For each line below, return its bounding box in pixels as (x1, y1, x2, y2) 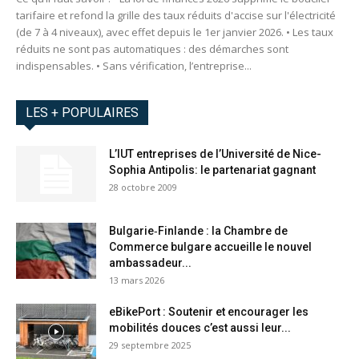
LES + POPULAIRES (26, 105, 139, 121)
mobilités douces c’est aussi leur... (109, 321, 291, 335)
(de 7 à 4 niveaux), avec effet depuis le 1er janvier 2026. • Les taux (16, 25, 333, 40)
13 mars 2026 (109, 274, 164, 287)
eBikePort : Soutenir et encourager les (109, 305, 309, 319)
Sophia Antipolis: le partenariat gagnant (109, 163, 316, 177)
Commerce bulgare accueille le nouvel (109, 240, 312, 254)
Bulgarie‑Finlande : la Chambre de (109, 224, 288, 238)
